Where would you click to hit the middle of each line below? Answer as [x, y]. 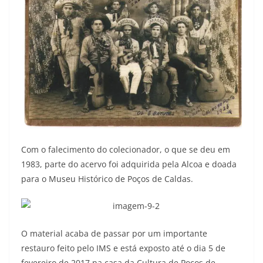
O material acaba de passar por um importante [114, 234]
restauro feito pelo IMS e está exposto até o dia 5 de [123, 248]
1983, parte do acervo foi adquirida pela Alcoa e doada [129, 164]
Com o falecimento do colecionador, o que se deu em [126, 149]
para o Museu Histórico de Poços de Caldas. [107, 178]
